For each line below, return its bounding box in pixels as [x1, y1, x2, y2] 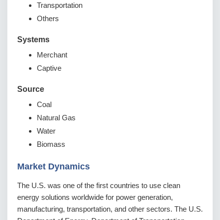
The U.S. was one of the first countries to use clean [17, 181, 180, 190]
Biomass [37, 140, 65, 149]
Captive [37, 64, 61, 73]
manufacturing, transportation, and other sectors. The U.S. [17, 205, 203, 214]
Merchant [37, 51, 67, 59]
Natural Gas [37, 113, 76, 122]
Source [17, 85, 44, 94]
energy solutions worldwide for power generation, [17, 193, 173, 202]
